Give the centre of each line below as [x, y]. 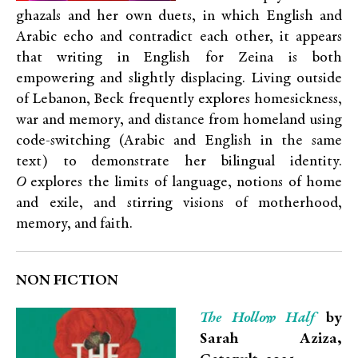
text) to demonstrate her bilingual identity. [179, 162]
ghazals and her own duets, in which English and [179, 16]
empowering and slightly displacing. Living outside [179, 79]
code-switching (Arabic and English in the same [179, 141]
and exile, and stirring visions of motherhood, [179, 203]
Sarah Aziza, [271, 339]
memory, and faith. [74, 224]
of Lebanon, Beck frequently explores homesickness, [179, 99]
